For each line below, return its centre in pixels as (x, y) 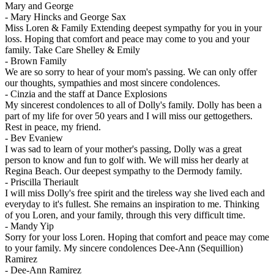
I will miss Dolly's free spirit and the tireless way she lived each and (135, 193)
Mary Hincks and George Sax (68, 17)
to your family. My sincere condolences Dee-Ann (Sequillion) (124, 248)
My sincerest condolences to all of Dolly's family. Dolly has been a (133, 105)
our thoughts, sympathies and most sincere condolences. (113, 83)
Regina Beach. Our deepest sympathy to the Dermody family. (124, 171)
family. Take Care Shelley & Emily (72, 50)
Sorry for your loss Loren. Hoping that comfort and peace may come (137, 237)
